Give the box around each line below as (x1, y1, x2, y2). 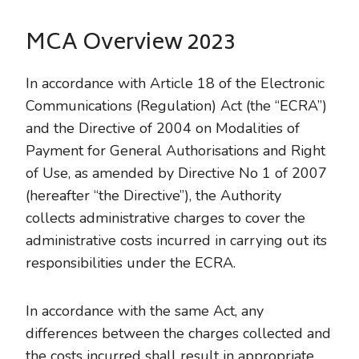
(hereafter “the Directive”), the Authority (26, 186, 281, 205)
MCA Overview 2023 (26, 25, 236, 63)
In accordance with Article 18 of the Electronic (26, 74, 325, 93)
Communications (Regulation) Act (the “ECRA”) (26, 96, 327, 115)
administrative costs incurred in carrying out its (26, 231, 327, 250)
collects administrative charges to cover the (26, 208, 305, 228)
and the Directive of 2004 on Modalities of (26, 119, 300, 138)
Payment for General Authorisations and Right (26, 141, 325, 160)
